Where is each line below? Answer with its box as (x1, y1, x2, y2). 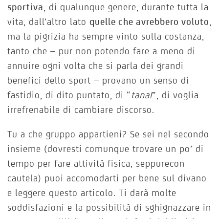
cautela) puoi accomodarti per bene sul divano (7, 173, 207, 184)
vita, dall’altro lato (7, 16, 89, 27)
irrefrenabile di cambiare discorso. (7, 104, 154, 115)
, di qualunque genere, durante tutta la (44, 1, 209, 13)
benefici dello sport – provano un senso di (7, 75, 189, 86)
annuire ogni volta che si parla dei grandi (7, 60, 184, 71)
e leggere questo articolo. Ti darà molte (7, 187, 176, 198)
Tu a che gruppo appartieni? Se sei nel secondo (7, 129, 209, 140)
